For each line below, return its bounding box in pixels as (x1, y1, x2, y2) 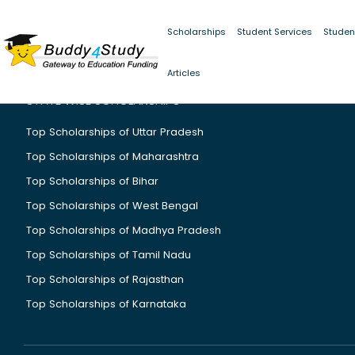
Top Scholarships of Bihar (26, 174, 158, 189)
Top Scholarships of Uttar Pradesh (26, 124, 204, 139)
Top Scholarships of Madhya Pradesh (26, 223, 221, 238)
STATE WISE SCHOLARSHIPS (26, 92, 180, 109)
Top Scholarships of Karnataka (26, 296, 186, 311)
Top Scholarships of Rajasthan (26, 272, 184, 287)
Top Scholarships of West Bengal (26, 198, 198, 213)
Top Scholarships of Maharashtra (26, 149, 199, 164)
